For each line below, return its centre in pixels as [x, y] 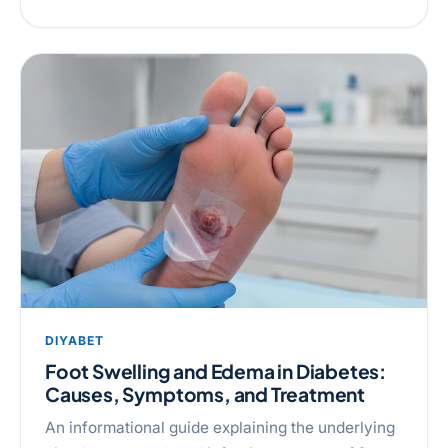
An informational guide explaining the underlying [220, 427]
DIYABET [74, 340]
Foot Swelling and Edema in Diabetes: [216, 371]
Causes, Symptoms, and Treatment [205, 394]
